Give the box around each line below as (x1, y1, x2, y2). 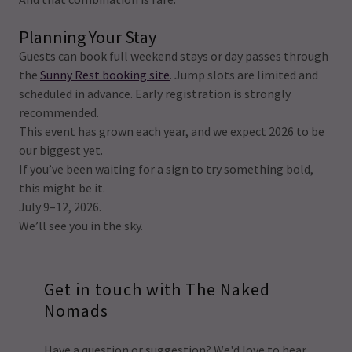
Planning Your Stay (19, 26, 156, 48)
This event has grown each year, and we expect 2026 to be (19, 123, 324, 139)
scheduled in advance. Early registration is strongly (19, 86, 291, 101)
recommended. (19, 104, 99, 120)
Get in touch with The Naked (44, 278, 270, 300)
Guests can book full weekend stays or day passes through (19, 48, 328, 64)
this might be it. (19, 180, 105, 196)
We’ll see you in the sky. (19, 218, 143, 233)
